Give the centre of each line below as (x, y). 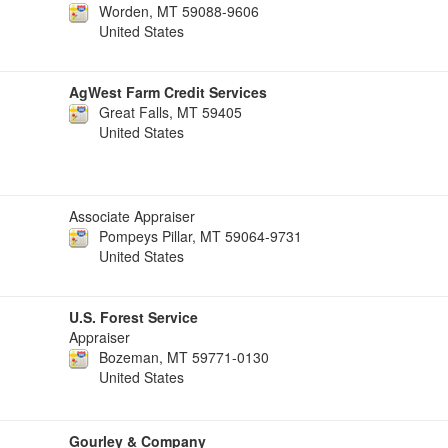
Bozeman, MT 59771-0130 (184, 357)
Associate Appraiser (132, 216)
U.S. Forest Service (133, 317)
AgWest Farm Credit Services (168, 92)
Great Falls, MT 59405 (170, 112)
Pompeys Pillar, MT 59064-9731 (200, 236)
